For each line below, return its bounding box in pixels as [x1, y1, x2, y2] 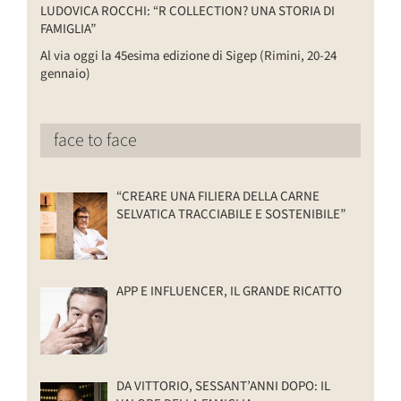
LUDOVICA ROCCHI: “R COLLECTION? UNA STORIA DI [40, 2, 335, 21]
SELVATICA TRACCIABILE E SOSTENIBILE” [116, 205, 346, 225]
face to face [54, 128, 137, 154]
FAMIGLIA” [40, 20, 96, 39]
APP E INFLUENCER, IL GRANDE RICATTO [116, 282, 342, 302]
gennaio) [40, 64, 90, 84]
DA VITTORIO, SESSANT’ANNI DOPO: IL [116, 377, 330, 397]
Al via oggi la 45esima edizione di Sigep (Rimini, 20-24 [40, 47, 337, 66]
